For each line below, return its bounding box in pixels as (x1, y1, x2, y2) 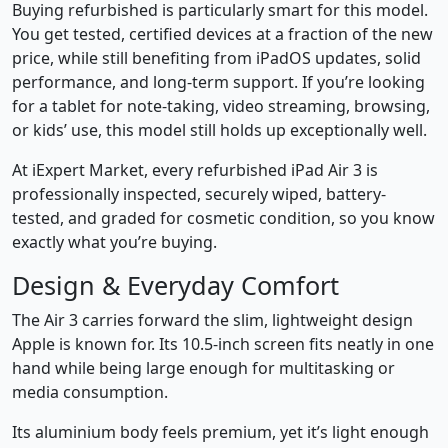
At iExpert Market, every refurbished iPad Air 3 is (12, 159, 378, 182)
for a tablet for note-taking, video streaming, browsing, (12, 95, 430, 118)
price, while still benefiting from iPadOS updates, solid (12, 47, 421, 70)
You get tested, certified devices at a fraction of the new (12, 23, 433, 46)
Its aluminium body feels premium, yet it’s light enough (12, 421, 429, 444)
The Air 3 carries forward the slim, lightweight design (12, 309, 413, 332)
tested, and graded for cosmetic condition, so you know (12, 207, 435, 230)
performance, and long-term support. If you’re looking (12, 71, 425, 94)
